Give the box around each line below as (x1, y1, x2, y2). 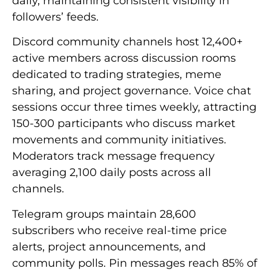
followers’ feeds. (12, 10, 99, 24)
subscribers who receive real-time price (12, 223, 227, 237)
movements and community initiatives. (12, 133, 226, 147)
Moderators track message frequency (12, 149, 215, 163)
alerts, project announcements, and (12, 240, 206, 253)
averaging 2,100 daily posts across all (12, 166, 211, 180)
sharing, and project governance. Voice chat (12, 84, 251, 98)
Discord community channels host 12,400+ (12, 35, 243, 49)
